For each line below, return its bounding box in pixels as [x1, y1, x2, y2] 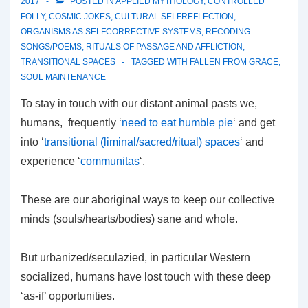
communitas [80, 155, 140, 167]
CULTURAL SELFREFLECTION [115, 11, 234, 21]
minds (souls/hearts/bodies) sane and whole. [21, 212, 238, 225]
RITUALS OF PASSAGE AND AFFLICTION [86, 41, 243, 52]
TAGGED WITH [131, 56, 190, 67]
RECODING [206, 26, 250, 36]
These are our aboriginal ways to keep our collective [21, 193, 274, 206]
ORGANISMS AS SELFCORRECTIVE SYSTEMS [21, 26, 201, 36]
